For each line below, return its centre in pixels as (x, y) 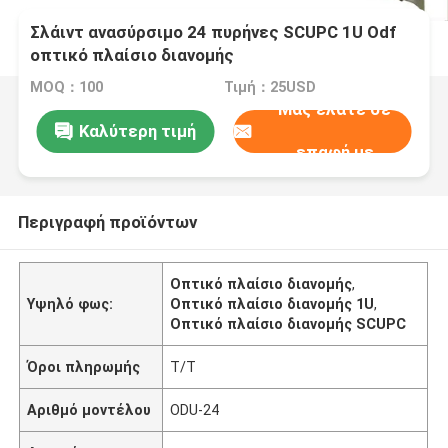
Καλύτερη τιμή (137, 130)
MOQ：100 (67, 87)
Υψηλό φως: (70, 303)
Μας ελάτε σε (335, 109)
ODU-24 (195, 409)
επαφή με (334, 152)
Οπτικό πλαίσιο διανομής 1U (272, 303)
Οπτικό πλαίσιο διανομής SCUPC (288, 323)
